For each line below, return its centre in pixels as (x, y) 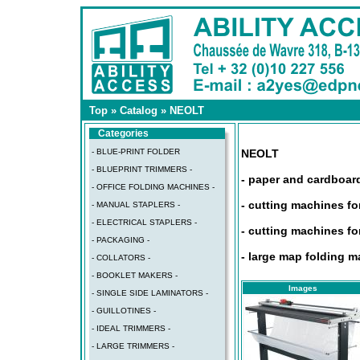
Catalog (139, 110)
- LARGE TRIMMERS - (133, 346)
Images (303, 288)
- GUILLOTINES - (124, 311)
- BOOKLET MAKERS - (135, 275)
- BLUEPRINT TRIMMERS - (142, 169)
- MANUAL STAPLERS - (136, 205)
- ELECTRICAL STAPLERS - (144, 222)
